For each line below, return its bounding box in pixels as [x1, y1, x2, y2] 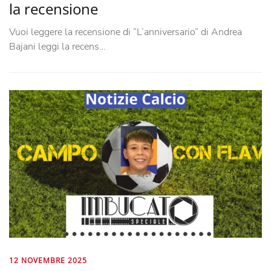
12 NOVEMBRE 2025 [9, 255, 87, 266]
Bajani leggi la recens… [9, 39, 106, 53]
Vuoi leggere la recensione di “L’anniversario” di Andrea [9, 25, 242, 39]
